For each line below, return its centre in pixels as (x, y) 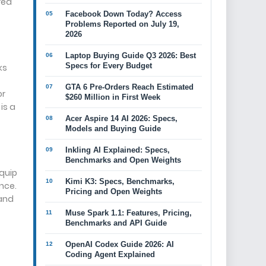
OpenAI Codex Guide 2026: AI (120, 244)
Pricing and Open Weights (114, 191)
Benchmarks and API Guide (116, 223)
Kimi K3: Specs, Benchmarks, (120, 181)
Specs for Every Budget (109, 66)
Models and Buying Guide (113, 129)
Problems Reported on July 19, (122, 24)
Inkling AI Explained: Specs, (118, 150)
